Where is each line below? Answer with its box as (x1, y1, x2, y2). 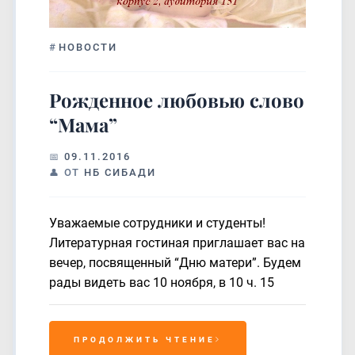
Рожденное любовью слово (49, 86, 304, 113)
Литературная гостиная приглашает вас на (49, 235, 305, 250)
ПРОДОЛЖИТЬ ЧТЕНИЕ (74, 334, 216, 344)
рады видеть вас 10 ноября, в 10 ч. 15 (49, 274, 274, 290)
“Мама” (49, 111, 117, 137)
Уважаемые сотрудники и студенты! (49, 215, 265, 231)
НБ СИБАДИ (84, 166, 156, 178)
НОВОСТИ (59, 40, 117, 53)
